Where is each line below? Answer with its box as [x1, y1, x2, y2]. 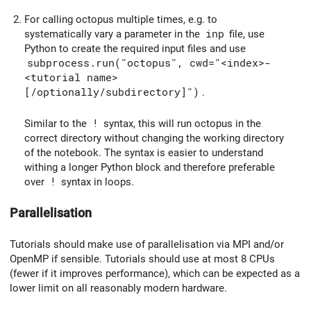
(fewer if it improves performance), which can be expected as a [10, 267, 300, 280]
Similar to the [24, 117, 90, 130]
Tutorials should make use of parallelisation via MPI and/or [10, 238, 284, 251]
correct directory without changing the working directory [24, 131, 284, 144]
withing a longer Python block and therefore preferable [24, 160, 275, 174]
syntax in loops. [58, 175, 134, 188]
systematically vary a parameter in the [24, 28, 203, 41]
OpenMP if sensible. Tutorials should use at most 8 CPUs [10, 253, 275, 266]
